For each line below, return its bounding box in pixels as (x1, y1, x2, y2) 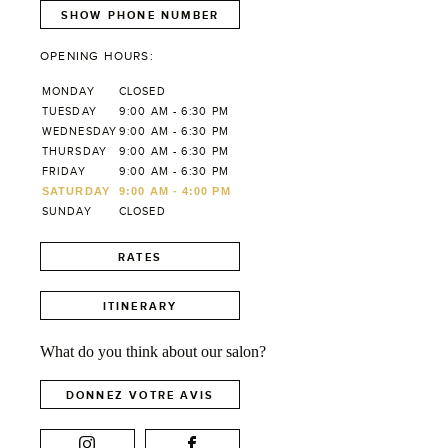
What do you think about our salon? (40, 343, 266, 361)
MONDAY (42, 85, 95, 98)
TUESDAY (42, 105, 97, 118)
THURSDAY (42, 145, 107, 158)
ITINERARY (102, 299, 178, 312)
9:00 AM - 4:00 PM (119, 185, 231, 198)
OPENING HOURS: (40, 49, 154, 64)
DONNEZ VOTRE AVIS (65, 388, 215, 401)
